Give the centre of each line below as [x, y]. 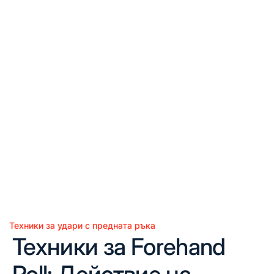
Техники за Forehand [119, 246]
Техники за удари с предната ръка [82, 225]
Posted [23, 231]
